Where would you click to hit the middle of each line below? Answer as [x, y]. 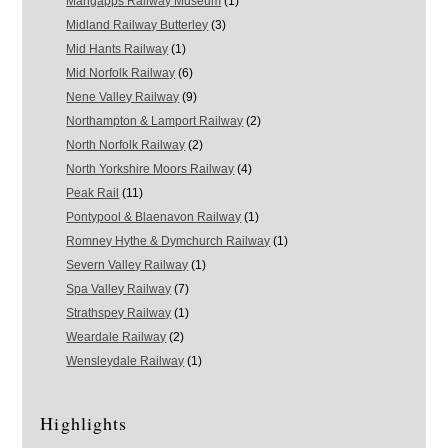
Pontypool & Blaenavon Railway [154, 217]
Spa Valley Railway [119, 289]
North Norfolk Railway [126, 145]
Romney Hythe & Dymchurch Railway [168, 241]
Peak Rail [93, 193]
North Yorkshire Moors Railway [150, 169]
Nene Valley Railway [123, 97]
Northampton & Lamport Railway [155, 121]
